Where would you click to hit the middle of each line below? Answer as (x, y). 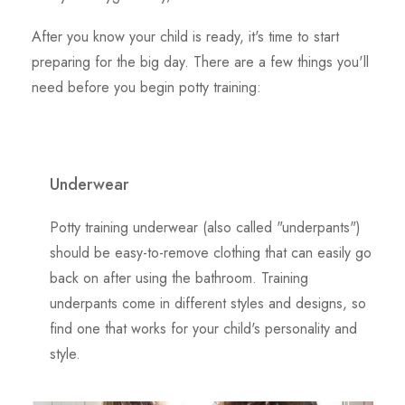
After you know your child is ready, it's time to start (185, 36)
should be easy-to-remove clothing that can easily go (211, 252)
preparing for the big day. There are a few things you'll (200, 61)
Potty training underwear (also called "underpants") (205, 227)
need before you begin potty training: (146, 87)
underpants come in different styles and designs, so (208, 303)
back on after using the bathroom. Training (179, 278)
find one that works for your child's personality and (203, 328)
